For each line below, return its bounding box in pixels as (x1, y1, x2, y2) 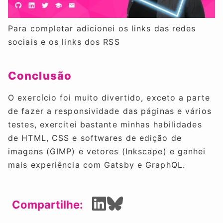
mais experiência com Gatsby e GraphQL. (8, 159, 185, 170)
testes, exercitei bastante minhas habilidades (8, 119, 202, 129)
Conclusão (8, 69, 72, 82)
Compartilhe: (12, 198, 83, 211)
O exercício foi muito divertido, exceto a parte (8, 92, 210, 103)
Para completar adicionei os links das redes (8, 23, 196, 34)
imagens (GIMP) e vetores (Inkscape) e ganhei (8, 146, 206, 156)
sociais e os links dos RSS (8, 37, 120, 47)
